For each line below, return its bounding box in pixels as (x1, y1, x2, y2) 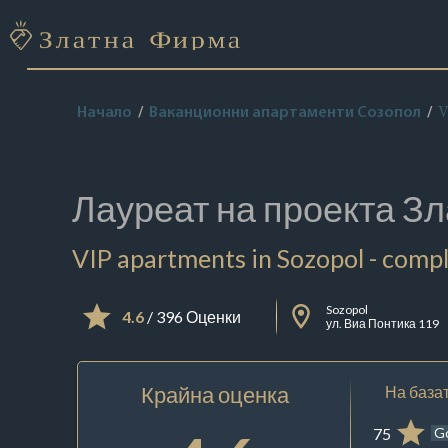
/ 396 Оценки (143, 307, 241, 327)
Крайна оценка (140, 380, 289, 408)
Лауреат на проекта (71, 186, 402, 230)
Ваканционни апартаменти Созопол (148, 105, 421, 121)
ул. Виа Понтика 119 (326, 315, 440, 331)
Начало (76, 105, 132, 121)
